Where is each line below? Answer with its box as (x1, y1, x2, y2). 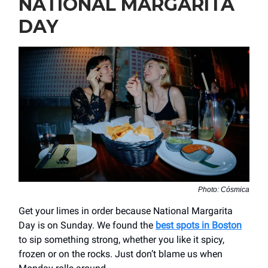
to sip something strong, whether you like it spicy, (19, 233, 224, 245)
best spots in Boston (156, 219, 242, 231)
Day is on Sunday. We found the (19, 219, 156, 231)
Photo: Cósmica (198, 185, 249, 194)
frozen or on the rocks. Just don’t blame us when (19, 248, 223, 260)
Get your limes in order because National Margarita (19, 205, 233, 217)
